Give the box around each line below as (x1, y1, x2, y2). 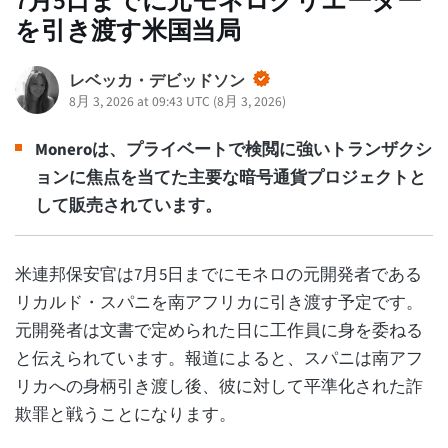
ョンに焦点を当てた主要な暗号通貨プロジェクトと (35, 165, 426, 190)
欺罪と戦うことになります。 (15, 403, 236, 428)
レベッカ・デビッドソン (68, 69, 245, 92)
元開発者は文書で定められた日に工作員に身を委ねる (15, 319, 423, 344)
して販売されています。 (35, 193, 222, 218)
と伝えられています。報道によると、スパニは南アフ (15, 347, 423, 372)
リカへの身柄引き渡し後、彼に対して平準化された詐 (15, 375, 423, 400)
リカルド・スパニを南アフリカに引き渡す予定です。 (15, 291, 423, 316)
